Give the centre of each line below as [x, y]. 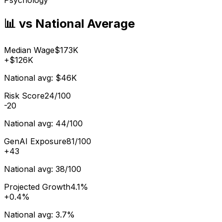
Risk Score [24, 95]
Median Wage [29, 50]
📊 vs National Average [69, 23]
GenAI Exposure [35, 141]
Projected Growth [37, 187]
